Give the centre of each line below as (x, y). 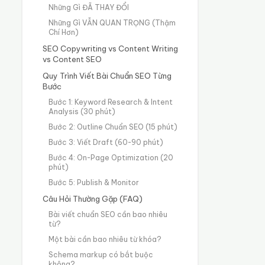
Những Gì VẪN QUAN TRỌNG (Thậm (112, 22)
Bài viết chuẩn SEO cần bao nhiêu (108, 214)
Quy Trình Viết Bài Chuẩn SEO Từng (107, 75)
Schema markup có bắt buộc (101, 254)
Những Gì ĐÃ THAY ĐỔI (88, 7)
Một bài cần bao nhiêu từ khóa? (105, 239)
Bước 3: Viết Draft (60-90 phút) (106, 142)
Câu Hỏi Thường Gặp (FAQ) (92, 198)
